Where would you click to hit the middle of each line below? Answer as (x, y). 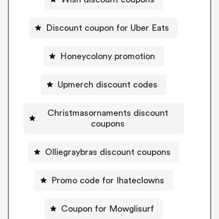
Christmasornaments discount (108, 113)
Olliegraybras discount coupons (108, 152)
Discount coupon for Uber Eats (108, 28)
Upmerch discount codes (108, 84)
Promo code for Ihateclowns (108, 180)
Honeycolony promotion (108, 56)
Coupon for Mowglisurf (108, 208)
